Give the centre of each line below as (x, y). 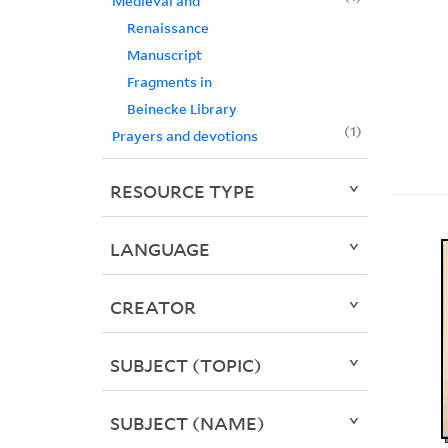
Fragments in (169, 82)
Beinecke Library (181, 109)
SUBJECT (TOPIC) (185, 365)
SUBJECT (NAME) (187, 423)
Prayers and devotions (184, 136)
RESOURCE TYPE (182, 191)
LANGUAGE (159, 249)
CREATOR (152, 307)
